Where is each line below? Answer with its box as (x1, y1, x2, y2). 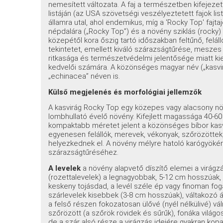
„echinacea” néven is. (48, 72, 120, 81)
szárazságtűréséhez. (48, 148, 119, 157)
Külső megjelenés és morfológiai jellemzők (48, 87, 202, 97)
